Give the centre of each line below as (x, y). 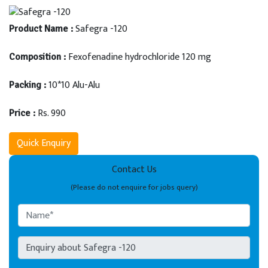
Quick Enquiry (44, 144)
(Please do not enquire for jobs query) (134, 188)
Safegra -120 (100, 29)
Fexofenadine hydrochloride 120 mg (138, 57)
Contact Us (134, 170)
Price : (22, 113)
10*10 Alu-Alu (73, 86)
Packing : (28, 85)
